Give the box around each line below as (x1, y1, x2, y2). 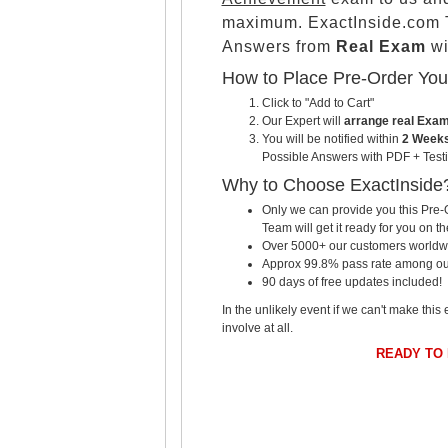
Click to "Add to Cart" (261, 95, 374, 110)
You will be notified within (261, 131, 402, 146)
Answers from (221, 37, 336, 55)
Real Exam (335, 37, 426, 55)
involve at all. (221, 320, 293, 335)
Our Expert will (261, 113, 344, 128)
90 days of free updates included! (261, 274, 442, 289)
